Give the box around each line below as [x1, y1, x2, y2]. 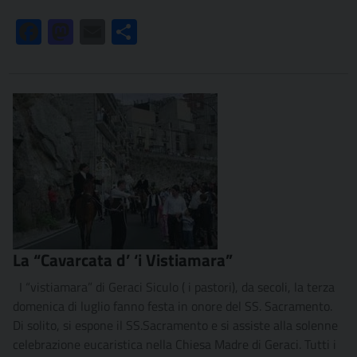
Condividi [137, 22, 186, 42]
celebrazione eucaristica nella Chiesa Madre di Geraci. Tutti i [13, 335, 336, 355]
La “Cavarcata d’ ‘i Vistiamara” [13, 247, 233, 273]
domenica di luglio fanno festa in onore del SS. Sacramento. [13, 296, 332, 316]
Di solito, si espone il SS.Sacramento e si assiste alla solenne [13, 316, 338, 335]
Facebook [41, 22, 91, 42]
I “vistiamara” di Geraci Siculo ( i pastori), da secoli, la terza [13, 277, 335, 297]
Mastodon [73, 22, 127, 42]
